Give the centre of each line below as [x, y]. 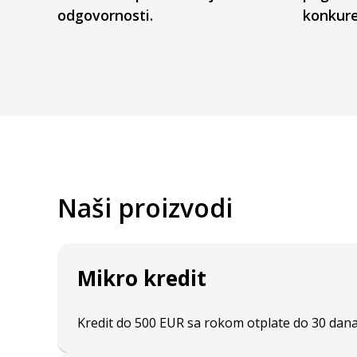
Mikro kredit [142, 278]
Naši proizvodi [145, 208]
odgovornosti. [105, 15]
